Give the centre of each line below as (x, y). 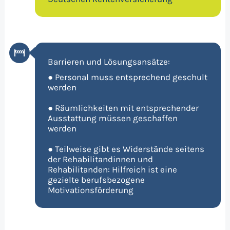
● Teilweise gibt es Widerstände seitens (126, 149)
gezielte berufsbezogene (96, 179)
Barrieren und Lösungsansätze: (109, 61)
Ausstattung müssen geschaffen (112, 118)
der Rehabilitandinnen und (100, 159)
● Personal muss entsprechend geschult (127, 77)
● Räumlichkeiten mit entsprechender (123, 108)
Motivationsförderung (90, 190)
